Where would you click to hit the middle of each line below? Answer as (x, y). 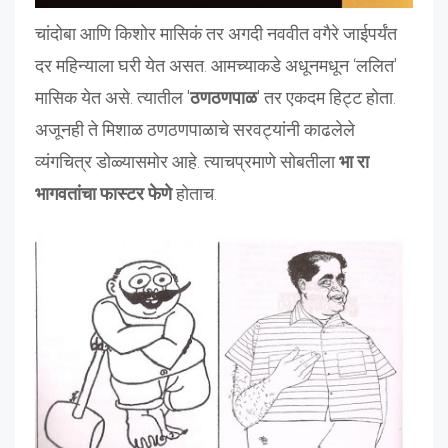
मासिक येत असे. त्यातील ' (112, 97)
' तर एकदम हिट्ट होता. (326, 97)
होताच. (194, 193)
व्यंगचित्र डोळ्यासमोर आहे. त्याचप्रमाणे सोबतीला (187, 161)
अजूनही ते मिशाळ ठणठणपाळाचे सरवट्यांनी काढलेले (195, 129)
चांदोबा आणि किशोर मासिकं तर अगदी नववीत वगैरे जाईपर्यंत (216, 33)
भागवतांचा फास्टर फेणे (103, 193)
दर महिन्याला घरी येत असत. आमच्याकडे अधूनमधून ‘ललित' (216, 65)
